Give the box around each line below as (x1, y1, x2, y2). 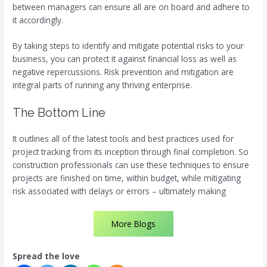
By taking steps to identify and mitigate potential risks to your (13, 40, 244, 52)
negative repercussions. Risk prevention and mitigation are (13, 66, 234, 78)
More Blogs (111, 218, 156, 230)
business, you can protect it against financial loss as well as (13, 53, 237, 65)
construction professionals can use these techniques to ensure (13, 159, 250, 171)
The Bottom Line (13, 105, 106, 120)
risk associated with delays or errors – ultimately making (13, 185, 226, 197)
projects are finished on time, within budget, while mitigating (13, 172, 241, 184)
